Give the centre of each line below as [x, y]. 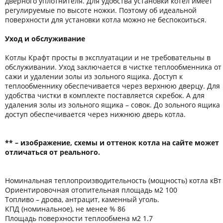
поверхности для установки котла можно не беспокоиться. [106, 19]
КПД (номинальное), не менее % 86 [65, 209]
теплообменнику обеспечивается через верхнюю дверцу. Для [112, 86]
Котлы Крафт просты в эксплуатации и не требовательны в [108, 57]
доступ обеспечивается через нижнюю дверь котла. [95, 114]
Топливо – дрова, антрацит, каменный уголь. [82, 199]
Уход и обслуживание [45, 38]
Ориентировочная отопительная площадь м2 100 [91, 190]
